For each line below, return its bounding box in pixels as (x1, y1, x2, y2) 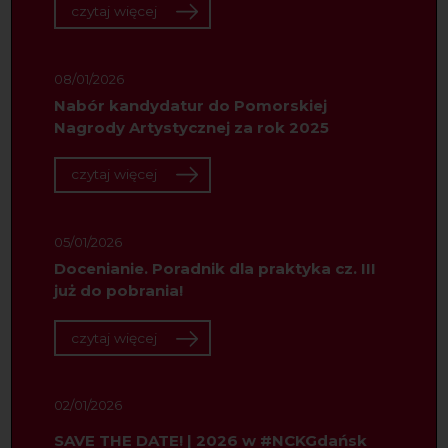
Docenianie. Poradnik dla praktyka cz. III (53, 259, 376, 279)
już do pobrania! (53, 281, 183, 301)
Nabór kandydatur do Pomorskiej (53, 96, 327, 116)
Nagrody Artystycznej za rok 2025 (53, 118, 329, 138)
